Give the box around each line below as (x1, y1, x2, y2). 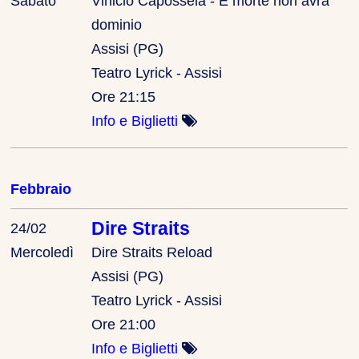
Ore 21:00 (91, 316, 156, 333)
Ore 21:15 (91, 88, 156, 105)
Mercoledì (10, 244, 75, 260)
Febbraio (10, 180, 72, 197)
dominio (91, 16, 143, 33)
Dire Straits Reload (91, 244, 213, 260)
